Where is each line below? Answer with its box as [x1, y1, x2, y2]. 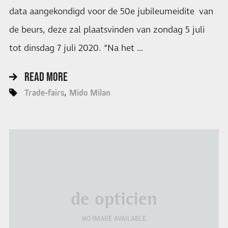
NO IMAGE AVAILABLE [81, 214, 147, 223]
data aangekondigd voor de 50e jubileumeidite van [9, 5, 213, 18]
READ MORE [24, 70, 68, 84]
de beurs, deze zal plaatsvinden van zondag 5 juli [9, 23, 205, 36]
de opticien [71, 187, 157, 210]
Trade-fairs [24, 88, 64, 98]
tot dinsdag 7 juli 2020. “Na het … [9, 42, 143, 54]
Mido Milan [69, 88, 110, 98]
